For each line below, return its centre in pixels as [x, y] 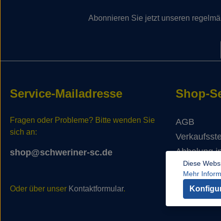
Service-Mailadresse [66, 94]
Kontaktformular [96, 189]
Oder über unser [39, 189]
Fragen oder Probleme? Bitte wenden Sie [82, 120]
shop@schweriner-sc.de [61, 153]
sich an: [23, 132]
